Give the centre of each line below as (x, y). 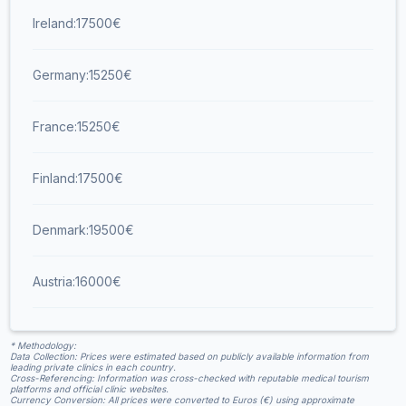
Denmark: (61, 229)
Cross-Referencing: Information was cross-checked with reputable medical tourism (190, 377)
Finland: (56, 178)
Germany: (61, 74)
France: (55, 126)
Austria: (54, 281)
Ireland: (55, 23)
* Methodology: (43, 345)
